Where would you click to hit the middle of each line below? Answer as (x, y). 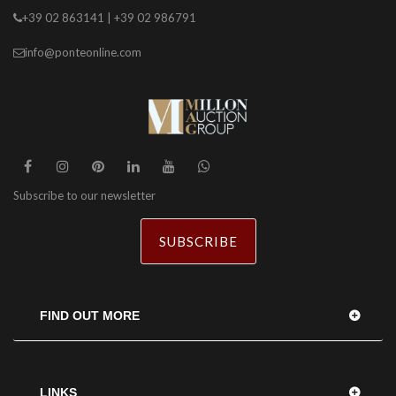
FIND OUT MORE (90, 316)
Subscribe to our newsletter (84, 195)
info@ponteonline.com (83, 52)
